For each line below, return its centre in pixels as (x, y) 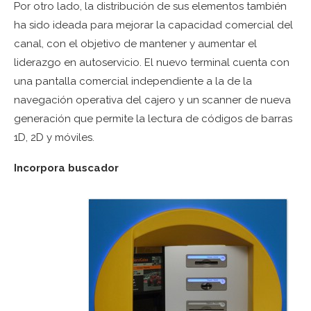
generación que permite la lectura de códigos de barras (153, 119)
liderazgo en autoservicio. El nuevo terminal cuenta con (152, 63)
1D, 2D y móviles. (54, 138)
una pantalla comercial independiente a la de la (133, 82)
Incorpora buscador (66, 168)
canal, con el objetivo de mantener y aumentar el (135, 44)
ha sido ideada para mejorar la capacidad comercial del (153, 25)
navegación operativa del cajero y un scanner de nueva (152, 100)
